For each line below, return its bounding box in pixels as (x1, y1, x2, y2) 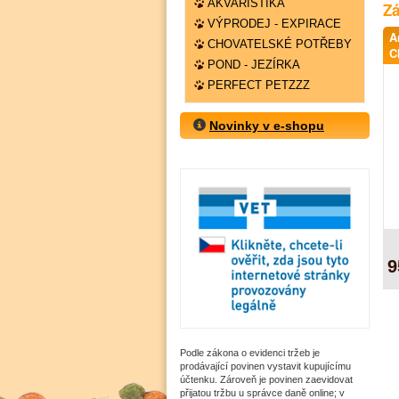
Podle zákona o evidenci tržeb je (180, 347, 320, 359)
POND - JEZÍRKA (208, 58, 300, 71)
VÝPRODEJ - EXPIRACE (208, 17, 341, 30)
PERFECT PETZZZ (208, 78, 310, 92)
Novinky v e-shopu (209, 118, 324, 133)
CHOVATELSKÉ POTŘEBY (208, 37, 352, 51)
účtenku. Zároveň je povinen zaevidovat (180, 374, 353, 386)
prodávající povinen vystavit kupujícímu (180, 361, 351, 372)
